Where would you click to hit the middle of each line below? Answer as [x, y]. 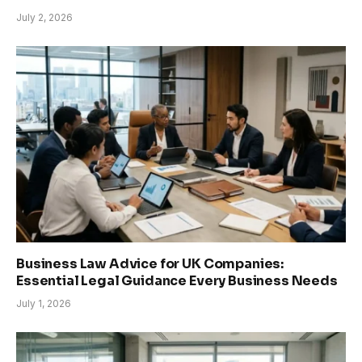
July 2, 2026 [44, 17]
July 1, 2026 [44, 303]
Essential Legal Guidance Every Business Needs [177, 280]
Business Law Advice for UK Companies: [150, 263]
